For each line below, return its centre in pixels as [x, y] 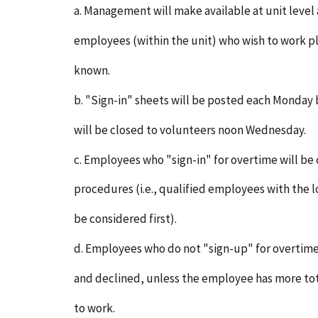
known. [92, 70]
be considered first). [125, 219]
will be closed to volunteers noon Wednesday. [190, 130]
